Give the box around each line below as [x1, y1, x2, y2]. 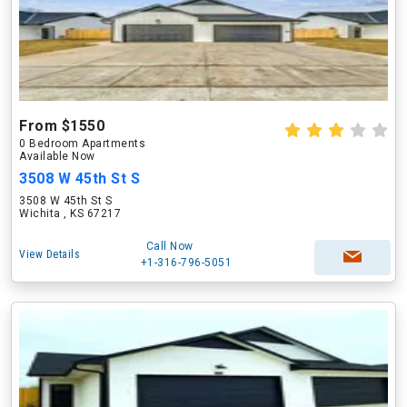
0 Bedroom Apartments [19, 137, 145, 150]
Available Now [19, 150, 95, 163]
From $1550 [19, 117, 104, 134]
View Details [19, 248, 80, 261]
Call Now [145, 240, 194, 253]
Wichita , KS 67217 [19, 207, 121, 220]
